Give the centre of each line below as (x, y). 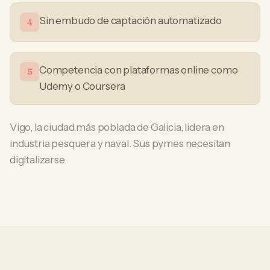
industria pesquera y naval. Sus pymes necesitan (120, 143)
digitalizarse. (38, 160)
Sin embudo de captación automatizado (130, 20)
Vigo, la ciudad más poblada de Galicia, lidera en (117, 127)
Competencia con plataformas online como (139, 70)
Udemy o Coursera (83, 86)
